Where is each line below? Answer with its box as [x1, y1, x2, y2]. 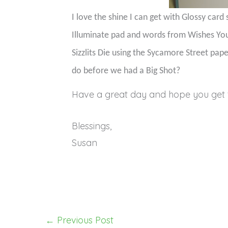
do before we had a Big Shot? [72, 66, 180, 76]
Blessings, [72, 120, 111, 132]
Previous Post [54, 214, 113, 226]
